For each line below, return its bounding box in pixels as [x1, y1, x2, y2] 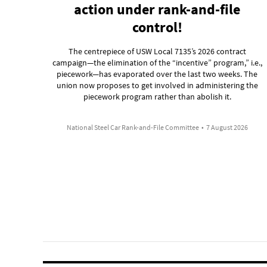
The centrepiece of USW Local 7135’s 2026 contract [68, 45, 246, 57]
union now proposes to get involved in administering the [56, 79, 258, 91]
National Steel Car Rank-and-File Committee [66, 122, 199, 132]
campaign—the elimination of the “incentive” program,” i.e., [52, 57, 262, 68]
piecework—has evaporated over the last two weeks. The [57, 68, 258, 79]
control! [132, 17, 182, 36]
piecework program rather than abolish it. [83, 91, 231, 102]
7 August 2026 [206, 122, 248, 132]
